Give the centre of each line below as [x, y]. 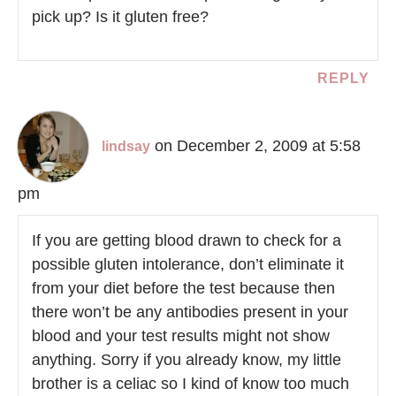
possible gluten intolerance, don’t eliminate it [188, 265]
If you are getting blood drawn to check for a [187, 241]
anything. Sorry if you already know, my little [187, 360]
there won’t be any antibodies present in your [190, 312]
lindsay [126, 147]
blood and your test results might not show [181, 336]
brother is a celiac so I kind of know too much [190, 384]
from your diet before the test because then [183, 289]
